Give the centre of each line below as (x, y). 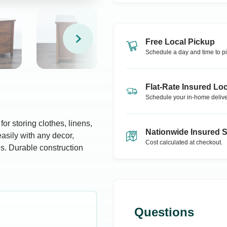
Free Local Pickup (180, 42)
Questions (164, 212)
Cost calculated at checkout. (184, 142)
